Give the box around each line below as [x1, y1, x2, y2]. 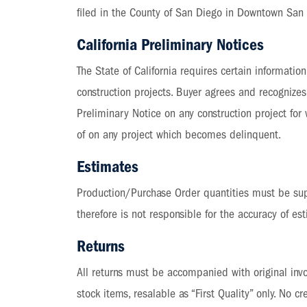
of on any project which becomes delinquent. [77, 127, 282, 142]
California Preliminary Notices [77, 35, 265, 54]
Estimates [77, 157, 139, 176]
